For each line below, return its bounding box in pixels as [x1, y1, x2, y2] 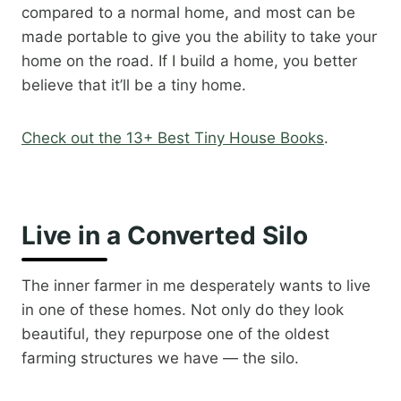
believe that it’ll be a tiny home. [21, 76, 246, 95]
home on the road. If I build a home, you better [21, 52, 357, 71]
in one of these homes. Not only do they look [21, 301, 344, 320]
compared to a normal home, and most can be [21, 4, 355, 22]
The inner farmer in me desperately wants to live [21, 277, 371, 295]
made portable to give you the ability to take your [21, 28, 377, 47]
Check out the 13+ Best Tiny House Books [21, 129, 324, 148]
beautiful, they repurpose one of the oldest [21, 325, 329, 344]
